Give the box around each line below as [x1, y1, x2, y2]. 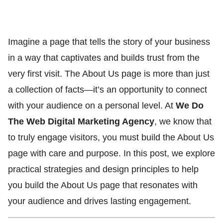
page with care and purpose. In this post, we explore [8, 148, 215, 158]
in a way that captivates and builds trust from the [8, 53, 200, 63]
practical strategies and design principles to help [8, 164, 199, 174]
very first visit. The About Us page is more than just [8, 69, 210, 79]
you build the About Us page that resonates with [8, 180, 198, 190]
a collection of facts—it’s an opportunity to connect [8, 85, 207, 95]
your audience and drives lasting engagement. [8, 196, 191, 206]
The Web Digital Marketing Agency [8, 116, 154, 126]
